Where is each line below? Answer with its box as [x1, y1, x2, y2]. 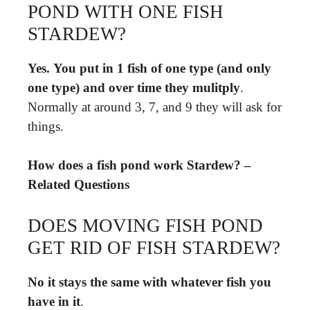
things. [28, 118, 64, 134]
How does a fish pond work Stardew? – [28, 158, 251, 172]
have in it [28, 293, 80, 309]
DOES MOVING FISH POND [28, 215, 263, 236]
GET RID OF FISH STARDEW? [28, 237, 280, 258]
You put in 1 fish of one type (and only [53, 60, 271, 75]
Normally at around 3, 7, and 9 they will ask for [28, 99, 282, 114]
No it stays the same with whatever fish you [28, 274, 271, 289]
